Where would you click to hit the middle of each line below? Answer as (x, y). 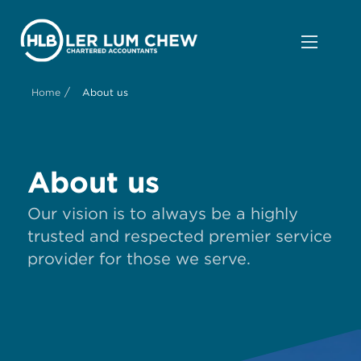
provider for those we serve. (139, 259)
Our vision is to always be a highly (163, 214)
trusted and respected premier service (180, 237)
